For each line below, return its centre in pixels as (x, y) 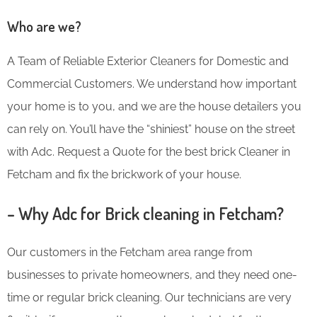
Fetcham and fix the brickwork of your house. (124, 174)
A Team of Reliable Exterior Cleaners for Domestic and (148, 61)
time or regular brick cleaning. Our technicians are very (149, 297)
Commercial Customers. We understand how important (152, 83)
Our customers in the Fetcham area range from (130, 252)
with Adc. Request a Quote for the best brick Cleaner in (149, 151)
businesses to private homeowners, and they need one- (152, 275)
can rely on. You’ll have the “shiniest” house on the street (151, 129)
